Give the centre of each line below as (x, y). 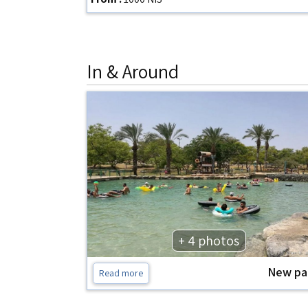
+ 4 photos (209, 241)
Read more (121, 273)
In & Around (133, 71)
